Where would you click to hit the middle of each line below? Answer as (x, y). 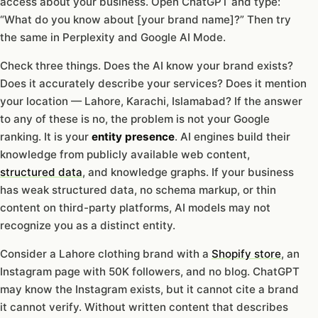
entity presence (133, 136)
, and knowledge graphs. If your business (188, 172)
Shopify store (246, 253)
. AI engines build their (232, 136)
